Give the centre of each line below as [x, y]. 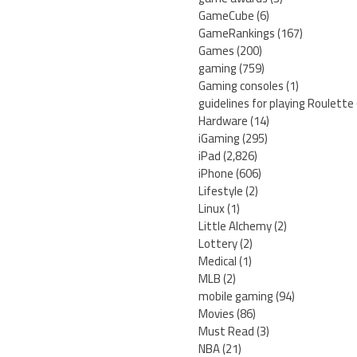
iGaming [219, 139]
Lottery [218, 244]
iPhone [216, 174]
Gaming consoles [241, 86]
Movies [216, 314]
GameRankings [237, 33]
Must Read [226, 331]
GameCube [226, 16]
